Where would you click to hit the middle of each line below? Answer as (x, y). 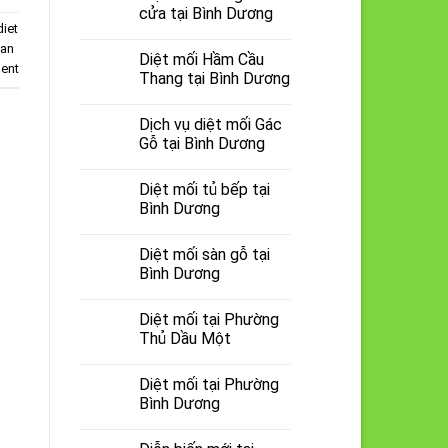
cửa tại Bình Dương (205, 13)
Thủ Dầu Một (184, 338)
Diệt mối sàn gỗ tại (204, 254)
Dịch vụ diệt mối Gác (210, 124)
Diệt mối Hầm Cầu (201, 59)
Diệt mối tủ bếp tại (204, 189)
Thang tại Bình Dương (214, 78)
